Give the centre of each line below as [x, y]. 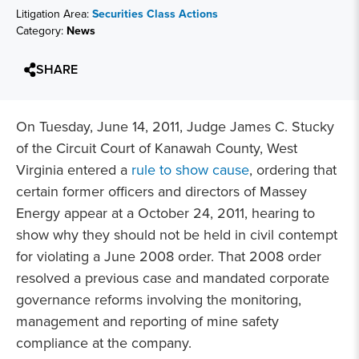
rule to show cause [190, 170]
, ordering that [293, 170]
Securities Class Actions [155, 14]
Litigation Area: [54, 14]
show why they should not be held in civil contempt [177, 235]
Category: [41, 31]
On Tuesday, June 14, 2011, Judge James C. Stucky [175, 127]
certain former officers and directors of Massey [161, 192]
